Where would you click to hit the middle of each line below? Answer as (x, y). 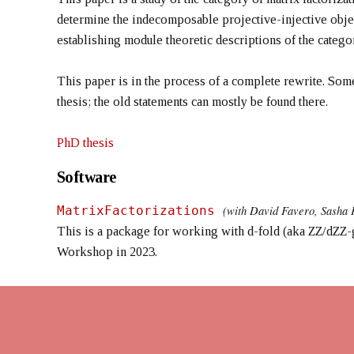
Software (87, 177)
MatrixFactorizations (136, 210)
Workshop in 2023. (109, 251)
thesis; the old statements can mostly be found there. (192, 101)
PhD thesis (85, 142)
